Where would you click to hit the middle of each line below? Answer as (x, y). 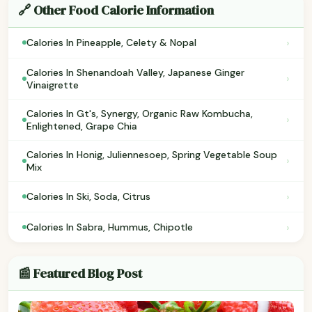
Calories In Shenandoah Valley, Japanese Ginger (135, 72)
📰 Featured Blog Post (80, 273)
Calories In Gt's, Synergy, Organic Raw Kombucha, (140, 113)
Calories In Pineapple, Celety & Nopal (111, 43)
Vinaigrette (53, 85)
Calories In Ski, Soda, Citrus (88, 197)
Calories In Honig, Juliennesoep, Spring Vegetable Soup (152, 154)
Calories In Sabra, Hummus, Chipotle (110, 227)
